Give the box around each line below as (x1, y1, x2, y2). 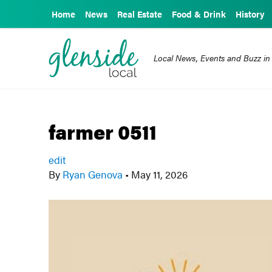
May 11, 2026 (129, 167, 188, 182)
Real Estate (117, 8, 162, 20)
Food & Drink (172, 8, 226, 20)
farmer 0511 (49, 117, 157, 146)
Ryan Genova (60, 167, 126, 182)
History (236, 8, 265, 20)
